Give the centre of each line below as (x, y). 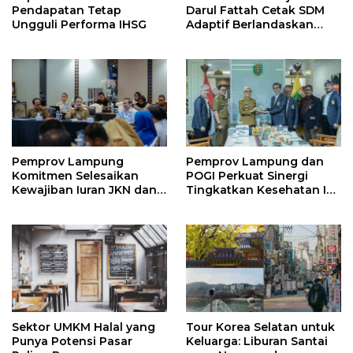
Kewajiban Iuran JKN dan (84, 190)
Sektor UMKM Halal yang (84, 327)
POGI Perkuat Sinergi (247, 176)
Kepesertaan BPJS (65, 219)
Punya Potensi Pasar (72, 342)
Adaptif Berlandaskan (250, 25)
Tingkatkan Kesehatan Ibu (264, 190)
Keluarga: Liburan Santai (257, 342)
